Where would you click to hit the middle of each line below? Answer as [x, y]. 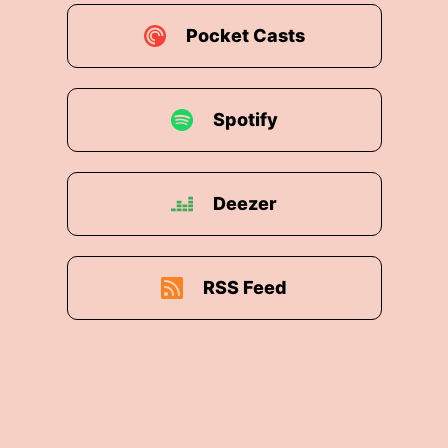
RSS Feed [245, 287]
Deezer [245, 203]
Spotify [245, 119]
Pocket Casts [245, 35]
